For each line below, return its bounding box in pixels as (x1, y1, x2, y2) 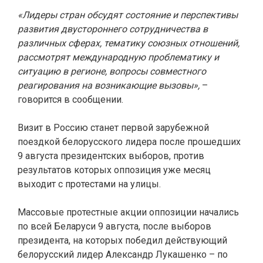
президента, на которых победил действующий (18, 235, 227, 246)
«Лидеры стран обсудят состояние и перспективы (18, 9, 238, 21)
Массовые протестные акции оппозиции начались (18, 207, 239, 218)
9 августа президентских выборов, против (18, 150, 204, 161)
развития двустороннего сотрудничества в (18, 23, 208, 35)
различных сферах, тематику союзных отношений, (18, 38, 240, 49)
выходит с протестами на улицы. (18, 178, 161, 190)
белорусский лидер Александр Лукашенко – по (18, 249, 228, 260)
